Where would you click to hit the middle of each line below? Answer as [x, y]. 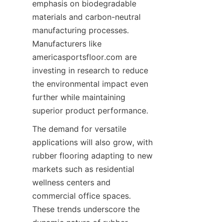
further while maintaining [79, 97]
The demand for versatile [79, 129]
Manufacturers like [67, 44]
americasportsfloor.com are [84, 57]
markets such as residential [83, 169]
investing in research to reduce [90, 70]
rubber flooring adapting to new [92, 156]
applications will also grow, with [92, 142]
